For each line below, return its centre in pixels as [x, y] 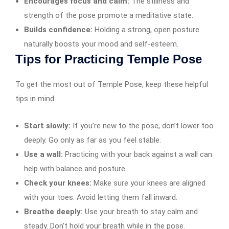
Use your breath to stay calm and [140, 211]
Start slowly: [47, 125]
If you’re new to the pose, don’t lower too [142, 125]
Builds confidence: [58, 29]
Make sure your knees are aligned [148, 183]
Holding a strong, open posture [146, 29]
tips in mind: [36, 98]
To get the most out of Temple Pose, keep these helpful [112, 84]
